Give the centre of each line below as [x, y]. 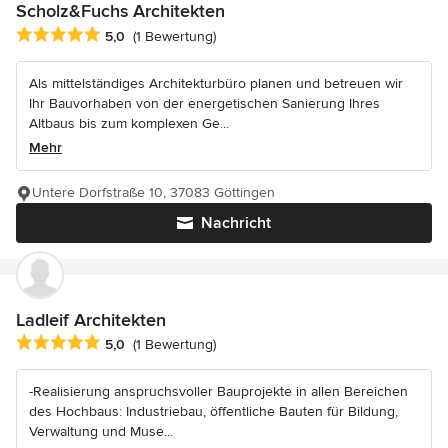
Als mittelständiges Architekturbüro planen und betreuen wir [216, 83]
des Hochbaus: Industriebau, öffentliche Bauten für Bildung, [213, 411]
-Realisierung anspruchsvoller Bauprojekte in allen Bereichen [218, 391]
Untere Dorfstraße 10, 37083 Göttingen [153, 192]
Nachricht [236, 222]
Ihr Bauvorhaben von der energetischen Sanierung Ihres [204, 103]
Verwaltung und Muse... [101, 431]
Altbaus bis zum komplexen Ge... [129, 123]
